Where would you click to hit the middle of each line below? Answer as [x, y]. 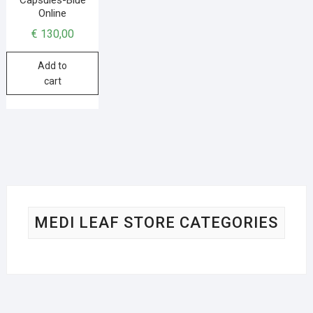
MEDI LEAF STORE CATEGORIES [156, 223]
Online [53, 13]
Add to [53, 65]
